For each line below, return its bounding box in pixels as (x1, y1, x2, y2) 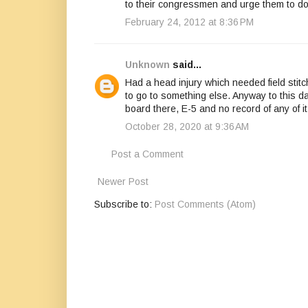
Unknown (125, 59, 170, 71)
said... (170, 59, 201, 71)
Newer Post (98, 176, 148, 188)
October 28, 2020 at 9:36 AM (125, 121, 249, 133)
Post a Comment (111, 148, 184, 160)
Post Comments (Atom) (155, 199, 256, 210)
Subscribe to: (94, 199, 155, 210)
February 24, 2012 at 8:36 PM (125, 16, 254, 28)
